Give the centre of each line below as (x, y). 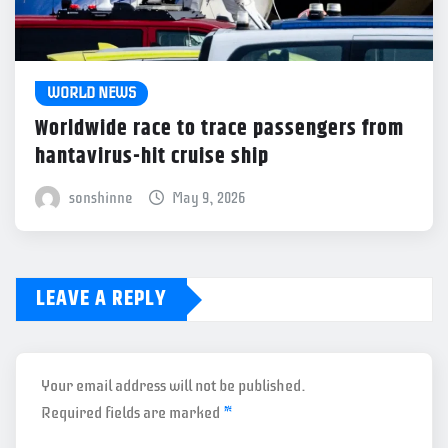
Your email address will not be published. (173, 386)
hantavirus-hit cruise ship (152, 157)
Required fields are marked (132, 413)
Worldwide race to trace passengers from (219, 129)
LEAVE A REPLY (101, 299)
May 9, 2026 (209, 198)
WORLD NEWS (91, 92)
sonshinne (100, 198)
